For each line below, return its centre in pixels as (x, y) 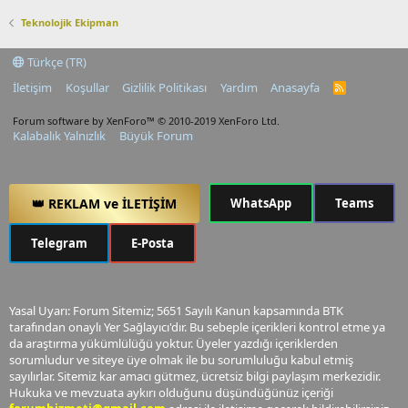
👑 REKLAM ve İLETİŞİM (104, 203)
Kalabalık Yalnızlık (59, 136)
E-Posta (153, 243)
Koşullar (87, 87)
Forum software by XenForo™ (85, 121)
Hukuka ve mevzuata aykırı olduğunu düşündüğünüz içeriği (171, 393)
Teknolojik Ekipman (69, 22)
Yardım (239, 87)
